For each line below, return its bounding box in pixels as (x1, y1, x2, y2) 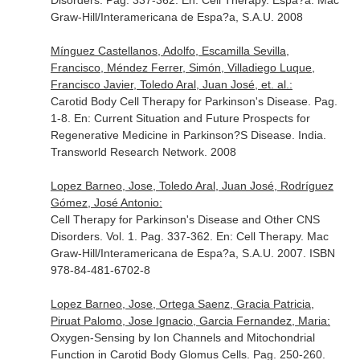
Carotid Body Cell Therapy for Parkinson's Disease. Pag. (50, 95, 337, 108)
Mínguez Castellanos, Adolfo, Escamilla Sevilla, (50, 44, 289, 57)
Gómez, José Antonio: (50, 196, 162, 209)
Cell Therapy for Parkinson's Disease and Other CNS (50, 213, 320, 226)
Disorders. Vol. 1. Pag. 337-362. (50, 230, 216, 243)
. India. (291, 129, 326, 141)
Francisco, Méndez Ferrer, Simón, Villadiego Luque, (50, 61, 315, 74)
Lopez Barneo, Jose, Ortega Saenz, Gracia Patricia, (50, 297, 314, 310)
